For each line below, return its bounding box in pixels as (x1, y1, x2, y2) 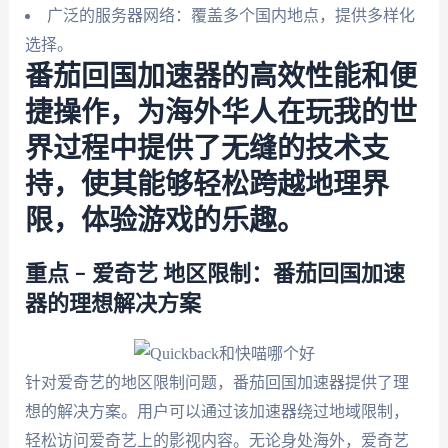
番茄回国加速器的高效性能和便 (24, 63, 417, 92)
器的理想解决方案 (24, 293, 201, 316)
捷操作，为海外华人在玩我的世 (24, 99, 417, 128)
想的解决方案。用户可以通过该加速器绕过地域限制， (24, 403, 409, 421)
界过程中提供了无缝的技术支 (24, 135, 389, 164)
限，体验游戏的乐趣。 (24, 207, 305, 236)
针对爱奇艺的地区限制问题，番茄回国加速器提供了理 (24, 374, 409, 392)
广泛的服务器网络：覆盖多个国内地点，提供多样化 (46, 7, 415, 25)
